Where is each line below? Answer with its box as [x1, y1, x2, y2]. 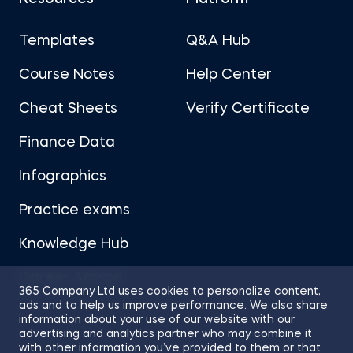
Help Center [186, 67, 272, 82]
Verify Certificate [186, 101, 310, 116]
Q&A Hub [186, 33, 250, 48]
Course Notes [19, 67, 115, 82]
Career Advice [19, 270, 122, 285]
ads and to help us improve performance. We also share [19, 300, 328, 311]
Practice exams [19, 203, 130, 217]
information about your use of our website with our [19, 314, 295, 325]
